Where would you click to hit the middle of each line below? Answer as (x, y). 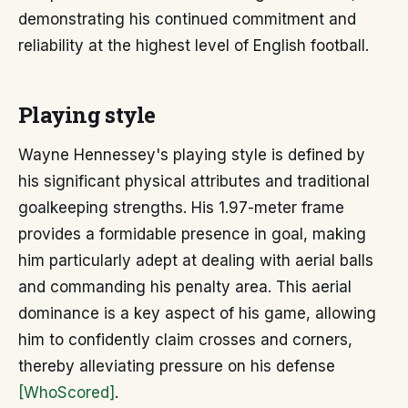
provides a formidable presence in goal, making (192, 234)
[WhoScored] (66, 393)
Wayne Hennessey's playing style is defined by (192, 155)
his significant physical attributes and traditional (194, 181)
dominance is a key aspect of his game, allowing (197, 313)
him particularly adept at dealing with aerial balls (196, 260)
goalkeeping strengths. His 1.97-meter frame (181, 208)
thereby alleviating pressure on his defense (177, 366)
